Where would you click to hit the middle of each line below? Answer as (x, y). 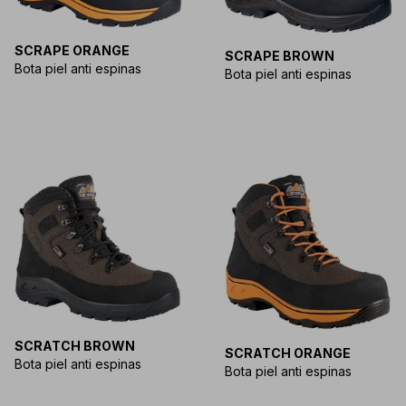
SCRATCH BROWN (75, 346)
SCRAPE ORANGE (72, 50)
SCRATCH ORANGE (288, 353)
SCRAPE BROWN (280, 56)
